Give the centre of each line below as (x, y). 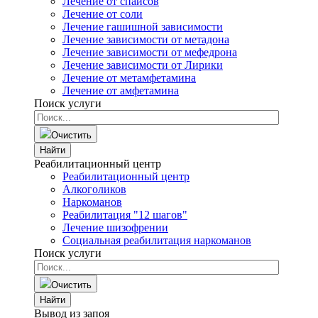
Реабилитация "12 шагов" (125, 215)
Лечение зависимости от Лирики (143, 65)
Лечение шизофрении (115, 227)
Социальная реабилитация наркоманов (157, 240)
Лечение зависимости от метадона (146, 39)
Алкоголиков (94, 189)
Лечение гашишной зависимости (143, 27)
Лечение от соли (103, 14)
